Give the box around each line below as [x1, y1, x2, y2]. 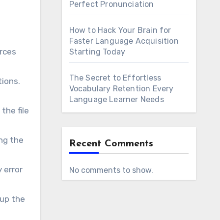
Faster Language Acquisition [69, 36, 179, 46]
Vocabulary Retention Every [69, 84, 174, 93]
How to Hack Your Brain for [69, 26, 171, 35]
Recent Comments [69, 139, 153, 149]
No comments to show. [69, 165, 153, 175]
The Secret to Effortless [69, 73, 162, 82]
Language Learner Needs [69, 95, 164, 104]
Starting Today [69, 47, 126, 56]
